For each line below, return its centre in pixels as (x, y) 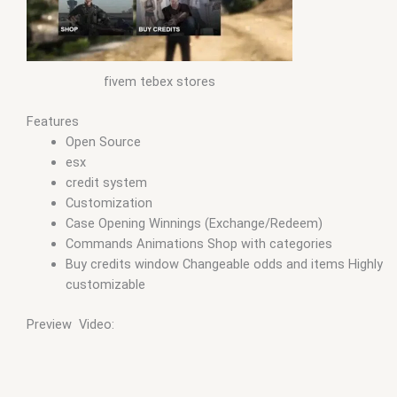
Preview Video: (70, 324)
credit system (106, 182)
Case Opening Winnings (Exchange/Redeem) (194, 223)
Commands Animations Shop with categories (198, 243)
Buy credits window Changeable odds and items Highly (224, 264)
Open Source (103, 141)
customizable (105, 284)
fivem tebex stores (160, 81)
